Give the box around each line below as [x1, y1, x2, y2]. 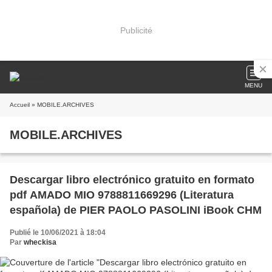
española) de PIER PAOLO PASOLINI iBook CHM [10, 204, 262, 216]
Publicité [120, 25, 152, 35]
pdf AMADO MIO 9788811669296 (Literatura [10, 189, 234, 201]
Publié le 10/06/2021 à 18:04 [10, 228, 106, 237]
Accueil [10, 101, 30, 108]
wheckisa [24, 238, 56, 246]
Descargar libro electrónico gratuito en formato [10, 174, 254, 186]
